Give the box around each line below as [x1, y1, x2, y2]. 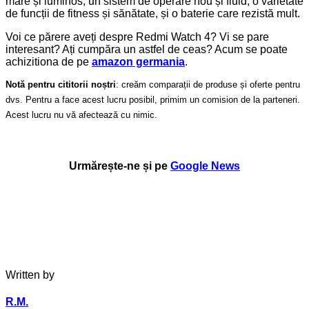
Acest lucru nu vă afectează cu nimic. [6, 110, 157, 121]
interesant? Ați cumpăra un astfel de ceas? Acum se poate [6, 43, 288, 55]
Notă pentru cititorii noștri [6, 79, 116, 90]
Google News [170, 159, 240, 172]
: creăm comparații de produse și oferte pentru [116, 79, 300, 90]
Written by [6, 268, 54, 281]
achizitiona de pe [6, 55, 92, 68]
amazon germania [92, 55, 185, 68]
